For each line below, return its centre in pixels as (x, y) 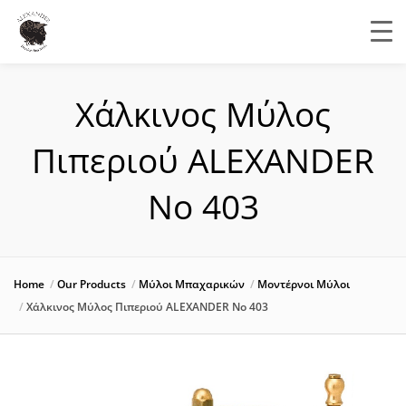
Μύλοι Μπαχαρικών (192, 284)
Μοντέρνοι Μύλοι (304, 284)
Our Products (92, 284)
